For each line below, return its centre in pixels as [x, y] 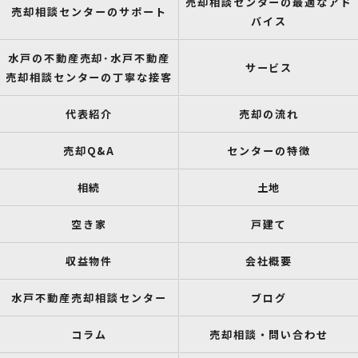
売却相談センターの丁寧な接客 [89, 77]
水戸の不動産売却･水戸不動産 [89, 58]
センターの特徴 [269, 151]
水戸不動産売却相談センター [89, 298]
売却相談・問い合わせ [269, 334]
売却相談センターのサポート [89, 12]
